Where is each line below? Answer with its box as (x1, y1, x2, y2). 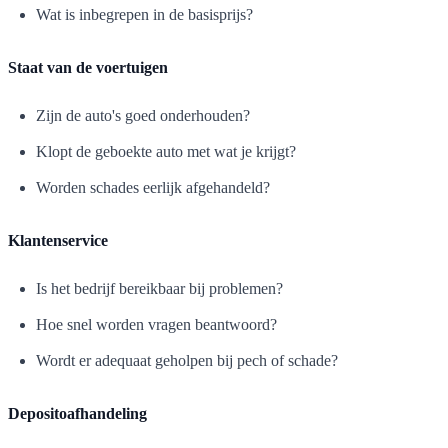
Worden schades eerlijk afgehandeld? (36, 178, 270, 196)
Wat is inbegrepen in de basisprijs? (36, 5, 253, 23)
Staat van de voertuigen (8, 58, 168, 76)
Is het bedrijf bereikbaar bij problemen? (36, 279, 283, 297)
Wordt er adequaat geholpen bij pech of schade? (36, 351, 338, 369)
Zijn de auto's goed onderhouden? (36, 106, 250, 124)
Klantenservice (8, 231, 108, 249)
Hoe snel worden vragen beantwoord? (36, 315, 277, 333)
